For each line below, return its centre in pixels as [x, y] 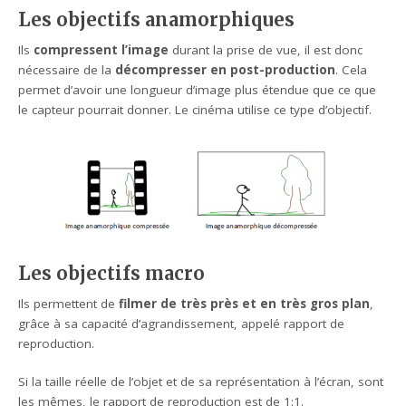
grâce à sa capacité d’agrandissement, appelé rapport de [182, 324]
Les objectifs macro [112, 274]
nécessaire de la [67, 70]
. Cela [352, 70]
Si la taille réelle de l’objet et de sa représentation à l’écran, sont [201, 382]
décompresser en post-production [226, 70]
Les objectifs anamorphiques [157, 20]
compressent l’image [101, 50]
